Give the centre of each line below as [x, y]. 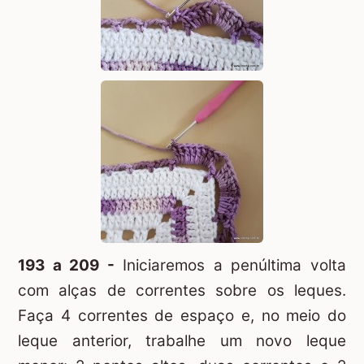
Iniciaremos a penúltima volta [230, 265]
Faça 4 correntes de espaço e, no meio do [182, 315]
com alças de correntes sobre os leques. [182, 290]
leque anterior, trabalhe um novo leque [182, 340]
